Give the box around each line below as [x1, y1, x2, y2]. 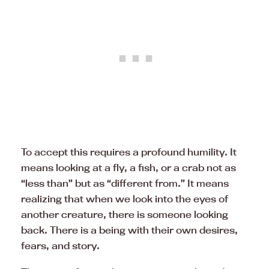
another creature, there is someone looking [21, 208, 228, 220]
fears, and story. [21, 239, 100, 252]
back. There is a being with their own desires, [21, 223, 238, 236]
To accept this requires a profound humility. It [21, 145, 237, 158]
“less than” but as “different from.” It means [21, 177, 229, 189]
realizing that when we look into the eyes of [21, 192, 228, 205]
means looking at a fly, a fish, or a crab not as [21, 161, 236, 174]
